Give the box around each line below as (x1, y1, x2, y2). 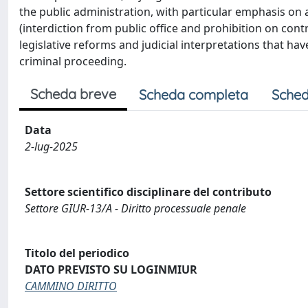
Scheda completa (139, 86, 248, 103)
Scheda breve (30, 85, 116, 102)
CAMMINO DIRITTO (25, 278, 117, 294)
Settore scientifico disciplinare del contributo (25, 184, 272, 199)
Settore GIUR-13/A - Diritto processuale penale (25, 200, 246, 216)
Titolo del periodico (25, 245, 129, 261)
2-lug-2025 (25, 139, 78, 154)
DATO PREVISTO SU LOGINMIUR (25, 262, 197, 278)
